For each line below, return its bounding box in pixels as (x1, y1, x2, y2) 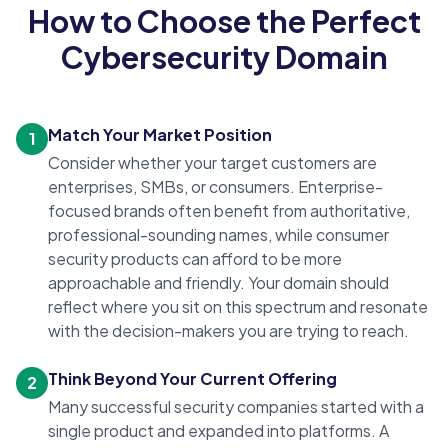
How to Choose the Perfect (27, 2, 421, 41)
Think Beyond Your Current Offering (48, 368, 337, 390)
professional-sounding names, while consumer (48, 224, 389, 246)
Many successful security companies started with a (48, 396, 424, 418)
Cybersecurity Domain (60, 38, 388, 77)
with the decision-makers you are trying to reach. (48, 320, 409, 342)
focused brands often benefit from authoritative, (48, 200, 410, 222)
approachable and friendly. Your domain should (48, 272, 389, 294)
